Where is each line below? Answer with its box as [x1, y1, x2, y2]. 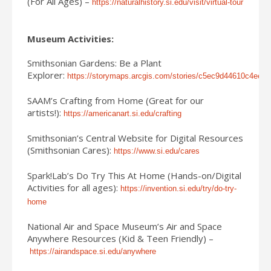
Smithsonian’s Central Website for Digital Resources [27, 131, 243, 144]
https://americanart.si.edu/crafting [64, 108, 181, 118]
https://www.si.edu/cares [114, 146, 200, 155]
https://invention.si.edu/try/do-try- [120, 183, 237, 193]
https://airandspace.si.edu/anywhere [30, 246, 156, 256]
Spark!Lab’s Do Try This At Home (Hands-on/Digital [27, 169, 241, 181]
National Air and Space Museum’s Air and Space [27, 220, 222, 232]
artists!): [27, 106, 64, 119]
